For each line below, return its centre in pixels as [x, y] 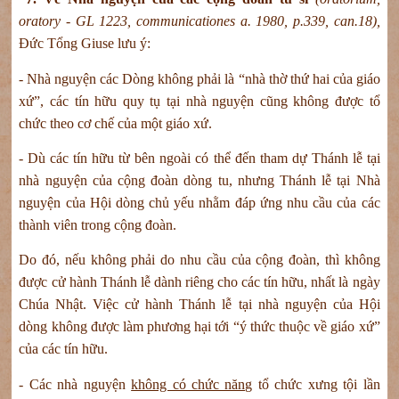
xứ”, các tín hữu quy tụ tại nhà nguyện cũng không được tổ [199, 101]
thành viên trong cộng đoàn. [100, 224]
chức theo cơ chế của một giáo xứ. [116, 123]
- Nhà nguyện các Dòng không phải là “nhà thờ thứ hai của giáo [199, 78]
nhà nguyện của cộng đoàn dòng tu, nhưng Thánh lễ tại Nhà [199, 180]
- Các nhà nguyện [75, 384]
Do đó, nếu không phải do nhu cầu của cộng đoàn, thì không [199, 260]
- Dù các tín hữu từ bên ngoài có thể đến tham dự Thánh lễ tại [199, 158]
